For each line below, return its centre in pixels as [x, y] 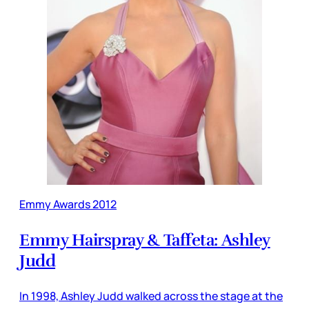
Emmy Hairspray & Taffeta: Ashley [145, 240]
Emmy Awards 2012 [68, 204]
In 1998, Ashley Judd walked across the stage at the [151, 296]
